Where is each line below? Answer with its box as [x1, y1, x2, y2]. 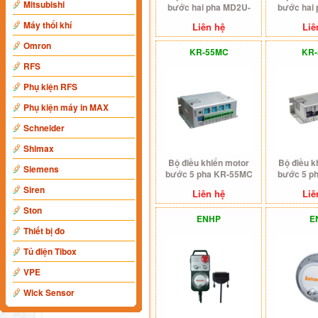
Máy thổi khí [23, 18, 72, 31]
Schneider [23, 121, 65, 134]
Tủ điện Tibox [23, 245, 77, 258]
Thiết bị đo [23, 224, 65, 237]
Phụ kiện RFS [23, 80, 77, 93]
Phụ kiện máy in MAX [23, 101, 109, 114]
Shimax [23, 142, 54, 155]
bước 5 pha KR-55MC [165, 168, 253, 180]
